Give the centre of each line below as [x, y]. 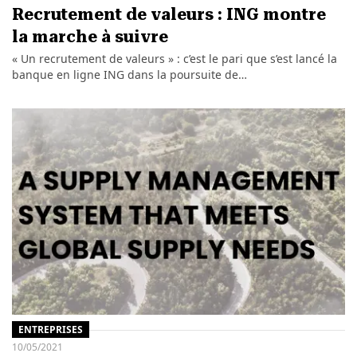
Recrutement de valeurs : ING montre [169, 15]
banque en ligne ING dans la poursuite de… [129, 75]
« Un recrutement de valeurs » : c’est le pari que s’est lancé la [174, 59]
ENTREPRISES [50, 329]
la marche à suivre [90, 37]
